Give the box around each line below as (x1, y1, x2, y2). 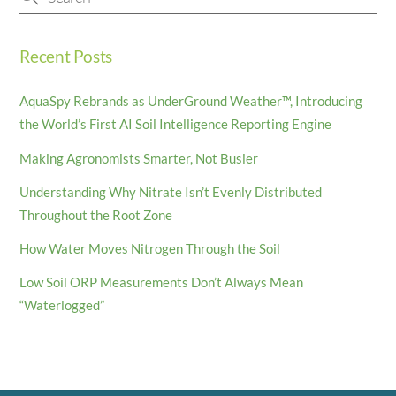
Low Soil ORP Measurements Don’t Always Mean (19, 274, 304, 291)
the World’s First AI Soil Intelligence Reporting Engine (19, 116, 332, 133)
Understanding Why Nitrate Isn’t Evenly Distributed (19, 183, 323, 200)
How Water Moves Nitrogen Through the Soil (19, 240, 281, 256)
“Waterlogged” (19, 297, 105, 314)
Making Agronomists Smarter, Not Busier (19, 149, 259, 166)
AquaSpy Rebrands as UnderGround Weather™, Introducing (19, 93, 363, 110)
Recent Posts (19, 46, 112, 67)
